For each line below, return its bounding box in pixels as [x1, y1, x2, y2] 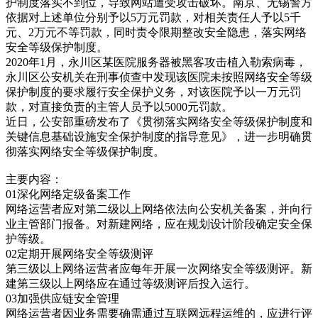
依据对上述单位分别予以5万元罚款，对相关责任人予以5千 [6, 11, 301, 23]
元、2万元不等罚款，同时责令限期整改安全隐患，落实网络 [6, 26, 307, 38]
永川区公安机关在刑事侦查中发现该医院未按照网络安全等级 [6, 70, 312, 83]
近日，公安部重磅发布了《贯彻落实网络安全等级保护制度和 [6, 115, 312, 128]
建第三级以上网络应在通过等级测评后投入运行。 [6, 277, 256, 290]
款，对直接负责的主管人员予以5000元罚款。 [6, 100, 233, 113]
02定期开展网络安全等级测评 [6, 247, 153, 260]
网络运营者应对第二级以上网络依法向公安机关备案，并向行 [6, 202, 312, 215]
